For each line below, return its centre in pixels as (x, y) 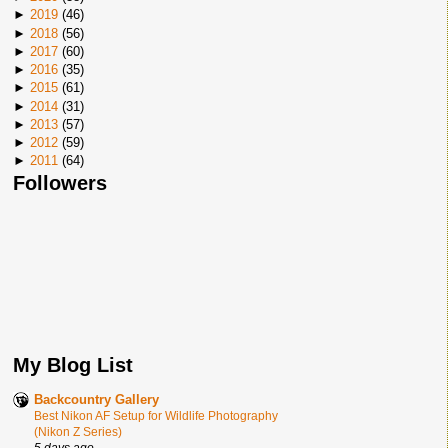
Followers (60, 182)
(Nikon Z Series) (78, 432)
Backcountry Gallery (96, 399)
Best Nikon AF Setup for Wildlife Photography (156, 416)
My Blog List (73, 365)
